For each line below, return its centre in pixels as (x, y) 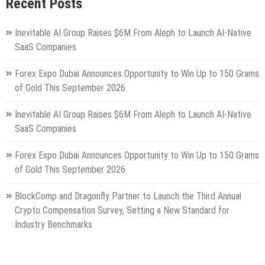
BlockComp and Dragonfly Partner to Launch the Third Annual (128, 196)
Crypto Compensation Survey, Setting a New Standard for (122, 210)
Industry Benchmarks (54, 224)
